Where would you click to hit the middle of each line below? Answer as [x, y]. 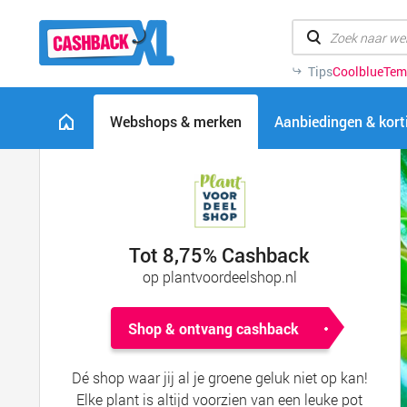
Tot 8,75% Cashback [220, 255]
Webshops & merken [176, 121]
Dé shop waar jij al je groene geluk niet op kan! [219, 377]
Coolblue [357, 71]
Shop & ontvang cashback [213, 328]
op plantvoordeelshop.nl [219, 277]
